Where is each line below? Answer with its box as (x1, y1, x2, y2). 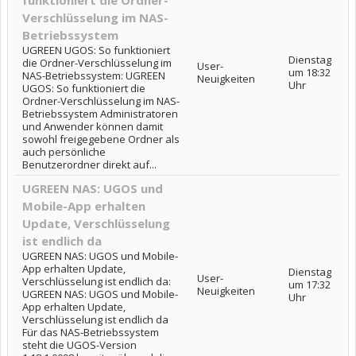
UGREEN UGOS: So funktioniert (22, 43, 170, 57)
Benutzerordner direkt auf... (22, 157, 157, 172)
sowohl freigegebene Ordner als (22, 132, 180, 146)
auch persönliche (22, 145, 106, 159)
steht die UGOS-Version (22, 338, 137, 352)
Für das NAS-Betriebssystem (22, 325, 159, 339)
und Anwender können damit (22, 119, 163, 133)
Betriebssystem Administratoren (22, 106, 178, 121)
